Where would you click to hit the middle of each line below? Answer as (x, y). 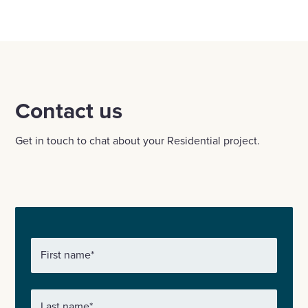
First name (65, 254)
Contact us (69, 111)
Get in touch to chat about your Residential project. (138, 141)
